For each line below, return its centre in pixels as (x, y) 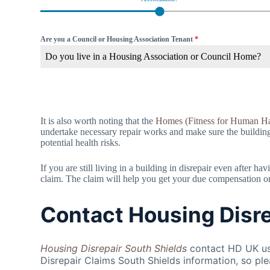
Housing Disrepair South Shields (114, 249)
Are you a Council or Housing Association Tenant (118, 39)
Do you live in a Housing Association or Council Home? (153, 56)
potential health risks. (81, 142)
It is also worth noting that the (98, 121)
